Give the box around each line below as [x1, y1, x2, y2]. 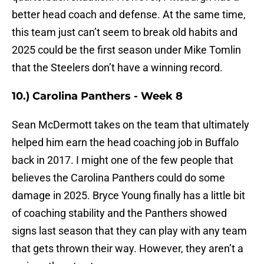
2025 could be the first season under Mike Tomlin [12, 44, 241, 57]
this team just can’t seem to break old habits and [12, 26, 237, 39]
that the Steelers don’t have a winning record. [12, 61, 223, 74]
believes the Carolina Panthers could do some [12, 171, 225, 184]
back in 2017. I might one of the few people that [12, 154, 233, 167]
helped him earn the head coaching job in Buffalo [12, 136, 239, 149]
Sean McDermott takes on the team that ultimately [12, 118, 249, 131]
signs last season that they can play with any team [12, 225, 247, 237]
